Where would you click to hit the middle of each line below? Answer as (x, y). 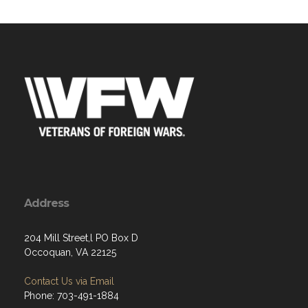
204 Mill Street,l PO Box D (81, 238)
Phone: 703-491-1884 (71, 296)
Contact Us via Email (69, 281)
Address (46, 203)
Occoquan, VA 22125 (70, 252)
